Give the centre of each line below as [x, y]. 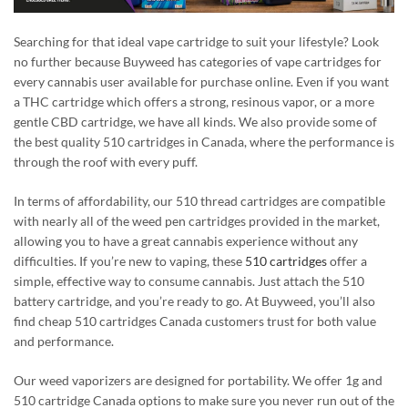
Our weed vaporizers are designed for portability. [153, 380]
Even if [315, 81]
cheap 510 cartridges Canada [120, 321]
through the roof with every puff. [106, 161]
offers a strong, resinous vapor [228, 101]
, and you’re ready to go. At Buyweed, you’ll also [242, 301]
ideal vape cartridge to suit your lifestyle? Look [247, 41]
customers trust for [260, 321]
